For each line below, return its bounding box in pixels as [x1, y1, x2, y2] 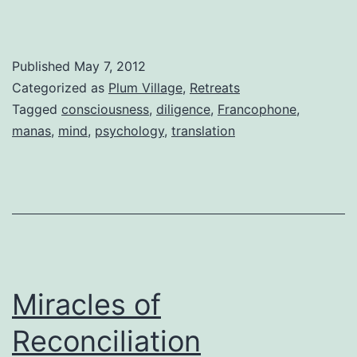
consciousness [61, 100, 149, 117]
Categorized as [12, 79, 108, 96]
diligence [156, 100, 210, 117]
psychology [95, 122, 164, 139]
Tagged [12, 100, 61, 117]
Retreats [190, 79, 240, 96]
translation [171, 122, 235, 139]
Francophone [218, 100, 296, 117]
